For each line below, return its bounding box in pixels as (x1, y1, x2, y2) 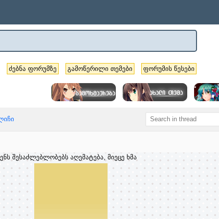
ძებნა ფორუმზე (9, 65, 57, 72)
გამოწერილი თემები (67, 65, 132, 72)
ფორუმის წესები (143, 65, 195, 72)
